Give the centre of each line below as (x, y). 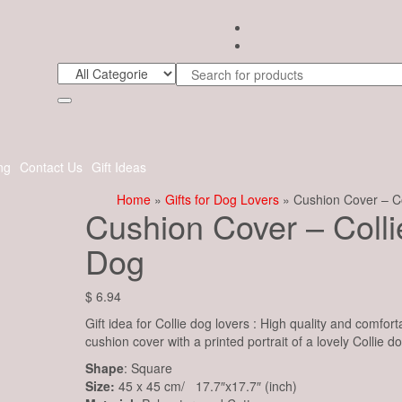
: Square (148, 368)
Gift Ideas (119, 167)
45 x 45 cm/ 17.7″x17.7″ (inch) (205, 386)
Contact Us (51, 167)
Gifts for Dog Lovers (222, 199)
